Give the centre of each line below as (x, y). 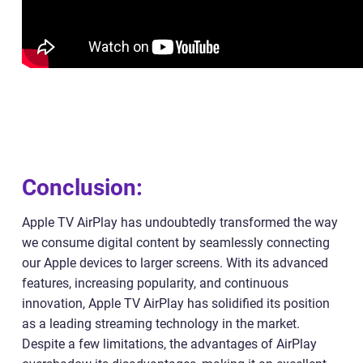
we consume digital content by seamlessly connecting (176, 242)
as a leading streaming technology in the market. (161, 323)
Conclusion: (82, 187)
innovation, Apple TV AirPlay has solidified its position (176, 303)
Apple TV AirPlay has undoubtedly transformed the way (180, 222)
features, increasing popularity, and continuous (155, 283)
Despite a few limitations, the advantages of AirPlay (169, 344)
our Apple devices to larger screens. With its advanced (175, 263)
